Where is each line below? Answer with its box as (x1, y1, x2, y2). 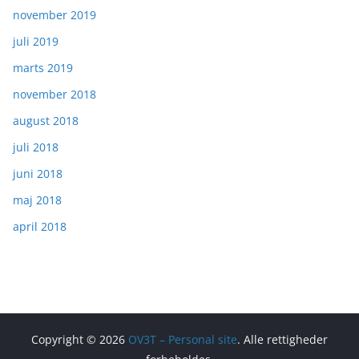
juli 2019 (13, 34, 58, 50)
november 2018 (13, 87, 96, 103)
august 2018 (13, 113, 79, 129)
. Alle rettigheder (237, 332, 328, 348)
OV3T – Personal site (128, 332, 237, 348)
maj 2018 (13, 192, 62, 208)
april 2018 (13, 219, 67, 235)
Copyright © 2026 (31, 332, 128, 348)
